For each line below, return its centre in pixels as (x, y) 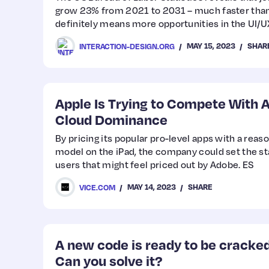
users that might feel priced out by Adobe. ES (155, 165)
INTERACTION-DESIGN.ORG (127, 46)
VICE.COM (97, 187)
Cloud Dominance (111, 119)
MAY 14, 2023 (152, 187)
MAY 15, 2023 (211, 46)
